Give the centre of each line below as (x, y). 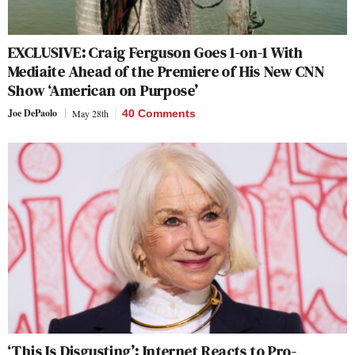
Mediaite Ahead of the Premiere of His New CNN (166, 71)
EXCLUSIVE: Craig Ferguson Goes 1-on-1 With (156, 52)
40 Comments (159, 113)
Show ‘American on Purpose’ (103, 90)
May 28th (90, 113)
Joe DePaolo (32, 113)
